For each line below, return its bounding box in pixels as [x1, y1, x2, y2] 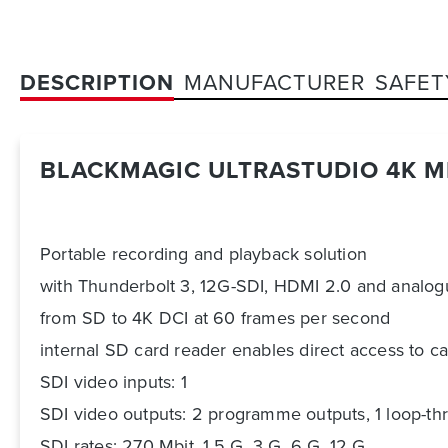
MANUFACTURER [184, 66, 365, 100]
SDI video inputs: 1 [40, 369, 187, 396]
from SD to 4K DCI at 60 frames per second [40, 305, 391, 332]
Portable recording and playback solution [40, 241, 367, 268]
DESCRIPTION [20, 66, 174, 100]
